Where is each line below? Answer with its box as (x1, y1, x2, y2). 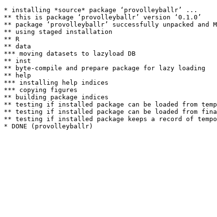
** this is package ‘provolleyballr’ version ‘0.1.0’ (4, 14, 201, 21)
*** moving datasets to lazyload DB (4, 50, 136, 57)
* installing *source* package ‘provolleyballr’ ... (4, 6, 198, 14)
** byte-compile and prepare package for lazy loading (4, 64, 205, 72)
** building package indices (4, 93, 108, 101)
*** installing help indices (4, 79, 108, 86)
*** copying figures (4, 86, 77, 93)
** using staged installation (4, 28, 112, 35)
